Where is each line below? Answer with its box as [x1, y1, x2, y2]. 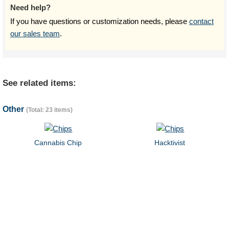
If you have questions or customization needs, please [10, 17, 189, 26]
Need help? [10, 3, 51, 12]
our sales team [10, 29, 60, 38]
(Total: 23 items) [26, 106, 73, 113]
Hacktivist [154, 139, 186, 147]
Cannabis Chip [34, 139, 82, 147]
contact [189, 17, 214, 26]
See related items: [3, 78, 76, 88]
